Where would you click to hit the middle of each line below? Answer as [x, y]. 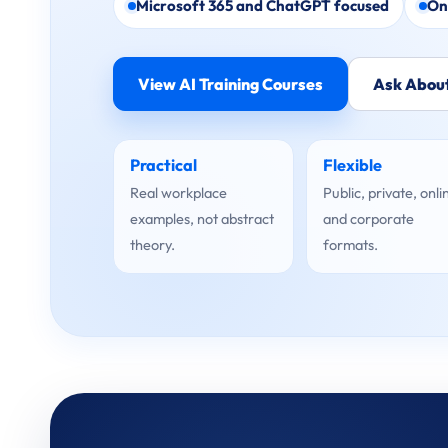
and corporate [369, 218]
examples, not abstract [202, 218]
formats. [351, 244]
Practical [163, 165]
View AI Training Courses [230, 84]
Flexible [353, 165]
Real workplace [178, 192]
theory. [152, 244]
